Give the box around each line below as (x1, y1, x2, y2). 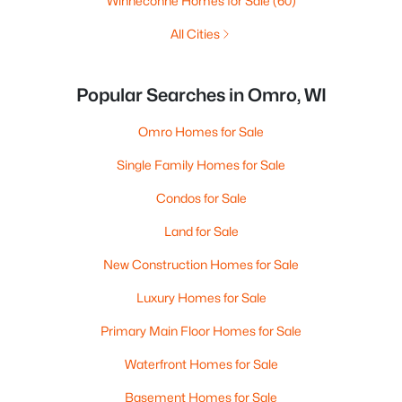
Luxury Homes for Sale (135, 290, 267, 305)
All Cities (170, 26, 220, 41)
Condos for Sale (155, 190, 247, 205)
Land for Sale (163, 223, 239, 239)
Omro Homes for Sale (138, 124, 264, 139)
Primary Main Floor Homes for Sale (100, 323, 301, 338)
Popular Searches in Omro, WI (75, 84, 327, 106)
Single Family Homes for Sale (117, 157, 285, 172)
